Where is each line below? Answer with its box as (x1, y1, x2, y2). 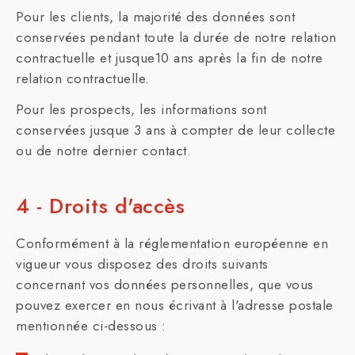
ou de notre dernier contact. (16, 141, 191, 160)
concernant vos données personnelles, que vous (16, 275, 314, 294)
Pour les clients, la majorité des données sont (16, 7, 295, 26)
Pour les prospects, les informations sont (16, 100, 267, 119)
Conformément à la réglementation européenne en (16, 234, 328, 253)
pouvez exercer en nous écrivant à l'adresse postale (16, 296, 334, 315)
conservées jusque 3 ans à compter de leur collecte (16, 120, 335, 139)
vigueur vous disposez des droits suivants (16, 254, 269, 273)
